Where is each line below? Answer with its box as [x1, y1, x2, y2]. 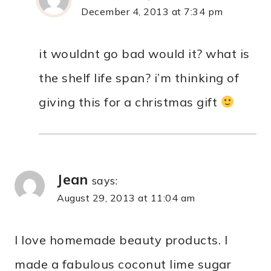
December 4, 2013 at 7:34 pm [81, 5, 223, 18]
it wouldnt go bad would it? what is [39, 46, 250, 62]
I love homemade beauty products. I [15, 232, 227, 248]
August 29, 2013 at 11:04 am [57, 192, 195, 204]
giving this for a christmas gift [39, 94, 221, 110]
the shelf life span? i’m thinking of [39, 70, 239, 86]
